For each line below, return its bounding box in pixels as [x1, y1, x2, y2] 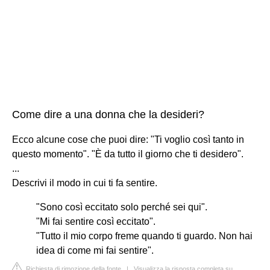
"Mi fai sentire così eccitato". [36, 216, 155, 227]
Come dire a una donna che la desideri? [12, 108, 204, 121]
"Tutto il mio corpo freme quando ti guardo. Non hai [36, 230, 253, 241]
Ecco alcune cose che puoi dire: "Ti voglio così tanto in [12, 134, 244, 145]
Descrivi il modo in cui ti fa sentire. [12, 177, 157, 188]
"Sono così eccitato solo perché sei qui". [36, 201, 207, 212]
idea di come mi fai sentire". [36, 245, 154, 256]
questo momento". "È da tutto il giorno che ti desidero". [12, 148, 243, 159]
